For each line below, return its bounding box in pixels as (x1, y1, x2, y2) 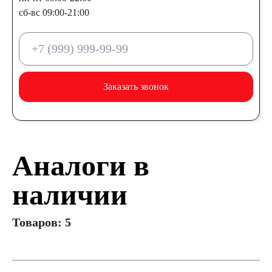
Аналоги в (12, 149, 149, 182)
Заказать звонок (103, 81, 169, 92)
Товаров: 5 (12, 216, 71, 229)
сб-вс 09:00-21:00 (19, 7, 89, 18)
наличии (12, 178, 127, 211)
